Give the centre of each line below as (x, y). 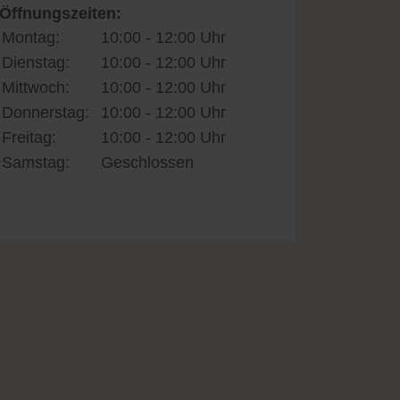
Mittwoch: (36, 87)
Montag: (31, 37)
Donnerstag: (46, 112)
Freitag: (29, 137)
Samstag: (36, 162)
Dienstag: (36, 62)
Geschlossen (147, 162)
